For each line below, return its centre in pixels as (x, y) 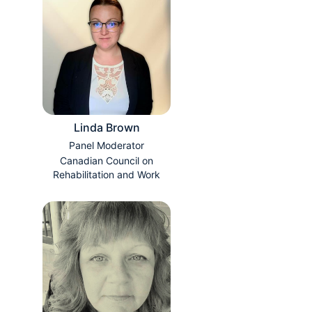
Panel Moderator (107, 146)
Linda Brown (107, 128)
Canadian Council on (107, 161)
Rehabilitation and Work (107, 175)
